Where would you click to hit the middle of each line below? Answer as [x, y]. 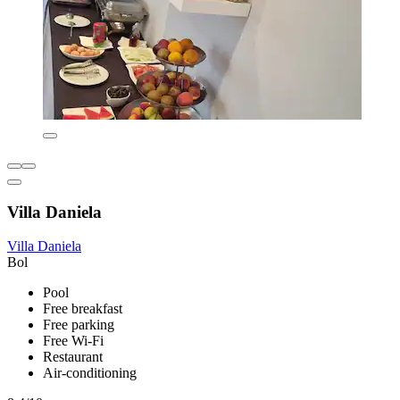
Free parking [79, 325]
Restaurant [73, 357]
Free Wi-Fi [73, 341]
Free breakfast [83, 309]
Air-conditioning [90, 373]
